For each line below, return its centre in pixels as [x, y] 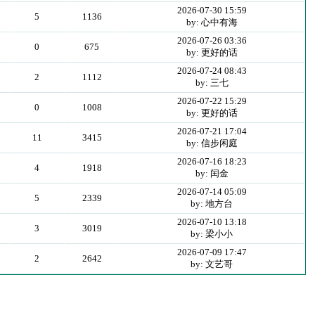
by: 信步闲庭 [212, 143]
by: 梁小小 [212, 234]
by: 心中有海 [212, 22]
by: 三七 [212, 83]
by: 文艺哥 [212, 264]
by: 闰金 [212, 173]
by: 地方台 [212, 204]
